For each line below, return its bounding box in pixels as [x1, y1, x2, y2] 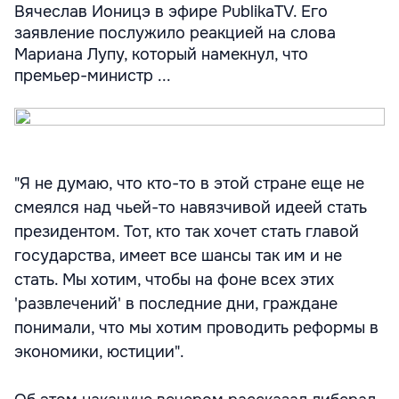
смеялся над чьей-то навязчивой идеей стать [14, 198, 367, 217]
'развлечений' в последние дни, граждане [14, 294, 338, 313]
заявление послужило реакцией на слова [14, 23, 336, 43]
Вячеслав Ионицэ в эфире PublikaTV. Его [14, 2, 328, 21]
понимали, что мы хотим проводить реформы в [14, 318, 379, 338]
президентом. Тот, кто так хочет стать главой [14, 222, 359, 241]
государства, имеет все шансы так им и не [14, 246, 342, 265]
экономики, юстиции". [14, 342, 184, 362]
